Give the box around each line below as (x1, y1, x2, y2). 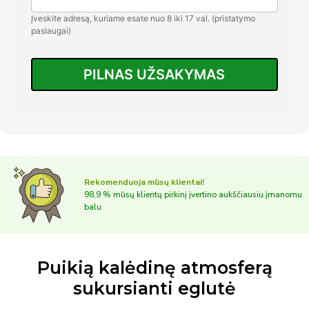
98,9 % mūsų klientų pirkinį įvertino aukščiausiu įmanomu (84, 189, 302, 201)
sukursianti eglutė (73, 278, 236, 299)
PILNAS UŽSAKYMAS (83, 66, 226, 83)
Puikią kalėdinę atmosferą (37, 257, 272, 279)
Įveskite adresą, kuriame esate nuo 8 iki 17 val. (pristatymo (31, 13, 255, 24)
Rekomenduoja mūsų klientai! (84, 177, 204, 188)
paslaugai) (31, 26, 71, 37)
